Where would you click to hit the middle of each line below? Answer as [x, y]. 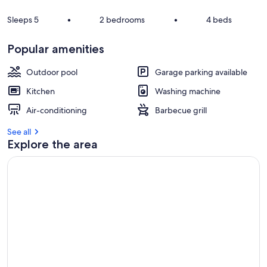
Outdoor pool [52, 72]
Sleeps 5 [23, 20]
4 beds [219, 20]
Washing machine [188, 91]
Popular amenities [56, 49]
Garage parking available [201, 72]
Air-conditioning [57, 110]
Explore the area [52, 144]
